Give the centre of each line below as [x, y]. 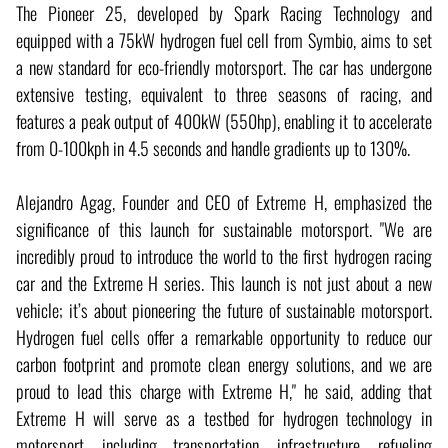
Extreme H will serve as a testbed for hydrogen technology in [224, 417]
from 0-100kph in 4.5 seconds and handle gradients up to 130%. [213, 147]
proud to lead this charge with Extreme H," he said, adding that [224, 390]
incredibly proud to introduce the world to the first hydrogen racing [224, 255]
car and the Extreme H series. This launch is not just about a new [224, 282]
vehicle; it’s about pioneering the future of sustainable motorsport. [224, 309]
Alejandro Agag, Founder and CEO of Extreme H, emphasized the [224, 201]
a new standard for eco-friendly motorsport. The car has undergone [224, 66]
